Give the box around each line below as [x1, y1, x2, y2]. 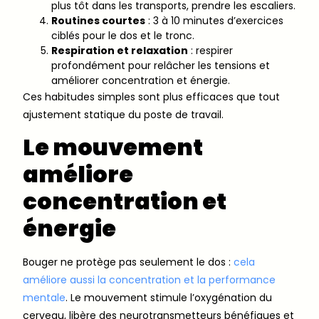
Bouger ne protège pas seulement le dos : [23, 254, 234, 269]
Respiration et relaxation [51, 43, 188, 58]
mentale [23, 290, 66, 305]
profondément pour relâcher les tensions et [51, 58, 270, 73]
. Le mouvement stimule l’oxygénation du [66, 290, 272, 305]
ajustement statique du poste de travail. [23, 107, 224, 122]
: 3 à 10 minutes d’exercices [145, 13, 283, 28]
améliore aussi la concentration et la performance [23, 272, 276, 287]
